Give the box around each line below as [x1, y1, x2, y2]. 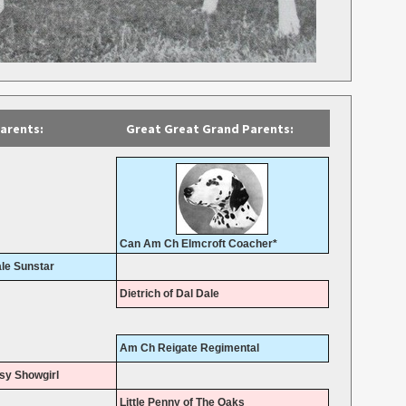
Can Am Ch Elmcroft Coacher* [119, 237, 277, 251]
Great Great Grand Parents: [125, 121, 294, 138]
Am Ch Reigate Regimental [119, 342, 259, 355]
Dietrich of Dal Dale [119, 287, 219, 301]
